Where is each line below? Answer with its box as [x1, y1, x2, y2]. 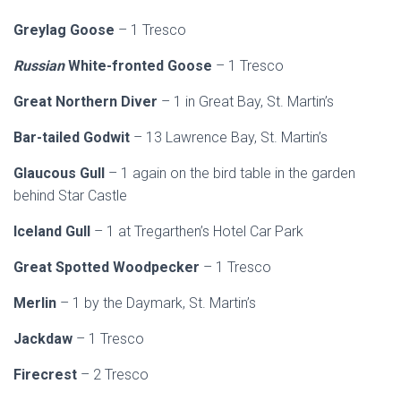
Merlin [13, 294, 60, 311]
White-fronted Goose [68, 57, 216, 74]
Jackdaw [13, 330, 76, 347]
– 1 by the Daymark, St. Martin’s [60, 294, 260, 311]
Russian [13, 57, 68, 74]
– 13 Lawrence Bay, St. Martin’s [133, 129, 328, 146]
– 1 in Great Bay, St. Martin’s [161, 93, 334, 110]
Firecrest [13, 366, 81, 383]
